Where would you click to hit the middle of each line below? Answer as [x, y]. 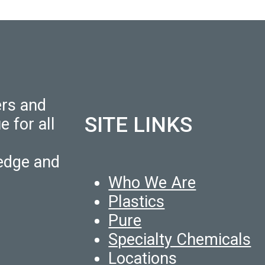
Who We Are [152, 182]
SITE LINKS [139, 125]
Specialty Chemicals [180, 239]
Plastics [137, 201]
